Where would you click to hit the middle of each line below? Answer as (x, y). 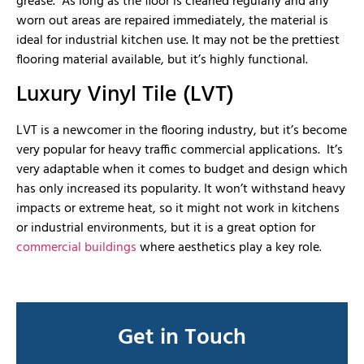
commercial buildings (76, 248)
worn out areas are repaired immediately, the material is (172, 21)
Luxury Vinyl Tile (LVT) (125, 95)
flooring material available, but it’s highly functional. (162, 60)
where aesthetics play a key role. (229, 248)
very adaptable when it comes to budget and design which (182, 170)
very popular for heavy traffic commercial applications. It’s (180, 151)
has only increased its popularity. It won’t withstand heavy (181, 190)
